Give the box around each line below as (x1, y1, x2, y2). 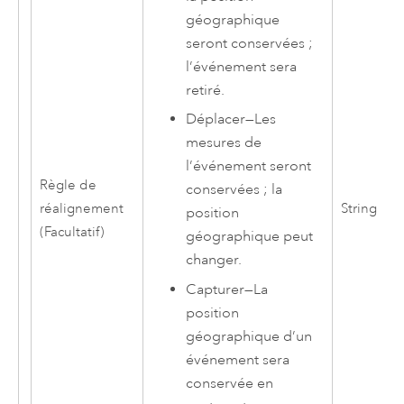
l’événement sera (186, 57, 298, 76)
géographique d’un (186, 326, 313, 345)
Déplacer (186, 110, 246, 129)
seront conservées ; (186, 33, 314, 52)
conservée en (186, 373, 274, 392)
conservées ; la (186, 180, 283, 199)
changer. (186, 251, 243, 270)
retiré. (186, 80, 225, 99)
